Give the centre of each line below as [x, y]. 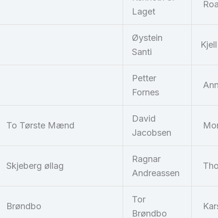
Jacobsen [152, 133]
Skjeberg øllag [35, 166]
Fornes [145, 92]
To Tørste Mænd [40, 126]
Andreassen [156, 173]
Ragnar [146, 159]
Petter [144, 78]
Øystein [147, 38]
